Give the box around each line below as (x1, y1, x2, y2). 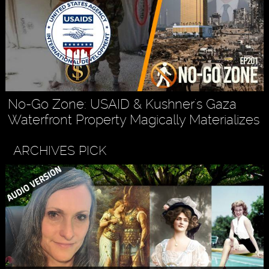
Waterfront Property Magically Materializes (8, 112, 260, 128)
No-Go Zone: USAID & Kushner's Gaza (8, 96, 237, 112)
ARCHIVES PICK (13, 143, 106, 159)
